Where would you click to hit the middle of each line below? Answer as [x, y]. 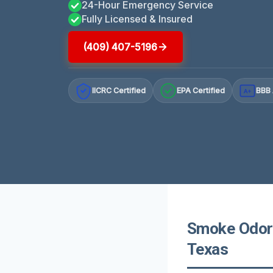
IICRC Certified [119, 91]
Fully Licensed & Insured [137, 19]
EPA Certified [201, 91]
